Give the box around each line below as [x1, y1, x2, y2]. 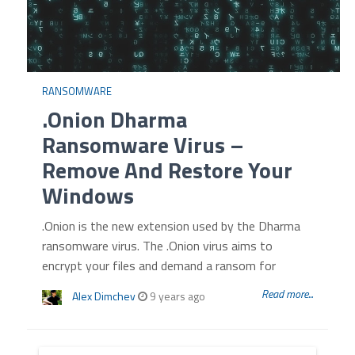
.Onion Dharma [41, 102, 187, 136]
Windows [41, 178, 134, 212]
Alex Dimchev [71, 287, 136, 304]
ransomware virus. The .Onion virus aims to [41, 236, 273, 255]
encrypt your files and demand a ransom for [41, 256, 276, 275]
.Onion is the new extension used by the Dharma [41, 216, 300, 235]
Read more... [261, 285, 314, 302]
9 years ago [147, 287, 205, 304]
